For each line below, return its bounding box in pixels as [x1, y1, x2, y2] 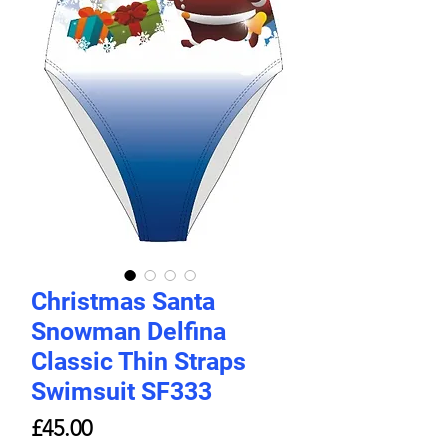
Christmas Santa [31, 287, 215, 317]
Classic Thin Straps [31, 347, 246, 377]
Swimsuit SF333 [31, 377, 212, 407]
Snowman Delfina [31, 317, 226, 347]
